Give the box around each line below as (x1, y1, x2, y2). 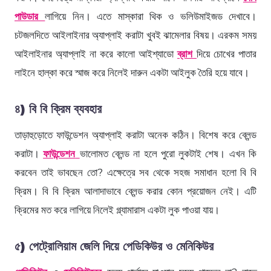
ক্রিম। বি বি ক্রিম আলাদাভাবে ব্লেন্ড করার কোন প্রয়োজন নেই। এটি (15, 184, 256, 197)
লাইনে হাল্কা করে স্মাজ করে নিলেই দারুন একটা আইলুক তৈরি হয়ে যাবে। (15, 66, 249, 79)
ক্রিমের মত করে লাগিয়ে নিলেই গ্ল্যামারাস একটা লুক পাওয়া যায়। (15, 203, 220, 216)
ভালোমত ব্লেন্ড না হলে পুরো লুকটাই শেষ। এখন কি (79, 147, 257, 160)
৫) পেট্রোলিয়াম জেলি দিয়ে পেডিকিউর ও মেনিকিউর (15, 238, 214, 253)
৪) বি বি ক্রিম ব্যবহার (15, 101, 102, 116)
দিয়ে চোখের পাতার (197, 47, 256, 60)
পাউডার (15, 10, 38, 22)
